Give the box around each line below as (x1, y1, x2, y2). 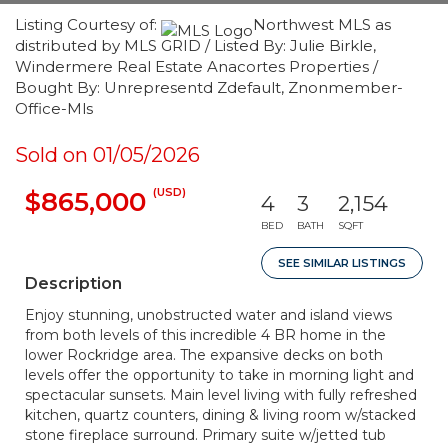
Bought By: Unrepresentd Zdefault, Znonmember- (15, 78, 403, 97)
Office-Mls (15, 99, 93, 118)
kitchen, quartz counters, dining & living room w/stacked (25, 406, 416, 424)
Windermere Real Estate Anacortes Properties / (15, 57, 378, 76)
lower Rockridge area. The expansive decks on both (25, 346, 383, 364)
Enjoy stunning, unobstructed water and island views (25, 306, 392, 324)
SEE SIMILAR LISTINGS (278, 256, 406, 270)
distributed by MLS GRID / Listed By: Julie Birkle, (15, 36, 376, 55)
